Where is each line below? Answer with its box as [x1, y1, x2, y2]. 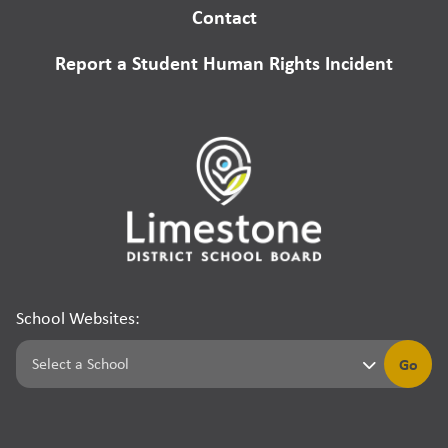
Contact [191, 3, 257, 31]
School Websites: [16, 305, 140, 330]
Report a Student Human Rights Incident [55, 49, 393, 77]
